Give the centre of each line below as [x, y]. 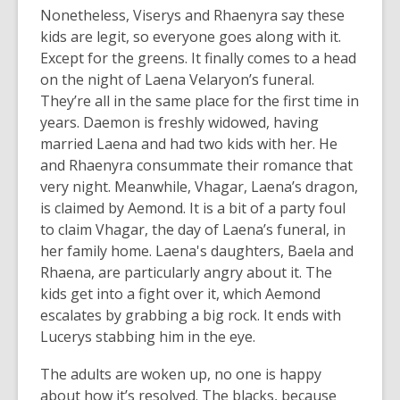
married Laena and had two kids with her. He [189, 143]
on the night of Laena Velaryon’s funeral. [177, 79]
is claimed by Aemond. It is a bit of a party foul [193, 208]
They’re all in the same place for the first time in [200, 100]
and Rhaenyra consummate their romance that [196, 165]
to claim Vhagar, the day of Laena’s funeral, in [193, 229]
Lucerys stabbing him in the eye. [148, 336]
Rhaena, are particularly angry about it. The [186, 272]
